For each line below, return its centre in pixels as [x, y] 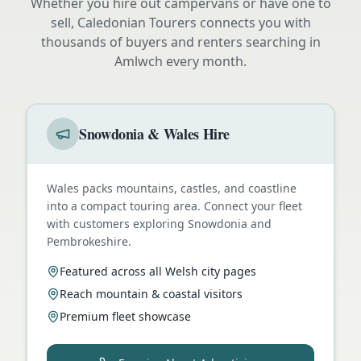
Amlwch [139, 61]
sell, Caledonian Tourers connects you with [180, 22]
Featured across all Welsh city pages [158, 271]
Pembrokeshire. [89, 241]
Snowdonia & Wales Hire [155, 133]
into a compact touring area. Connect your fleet [174, 205]
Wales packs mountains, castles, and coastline [172, 188]
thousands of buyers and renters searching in [180, 41]
